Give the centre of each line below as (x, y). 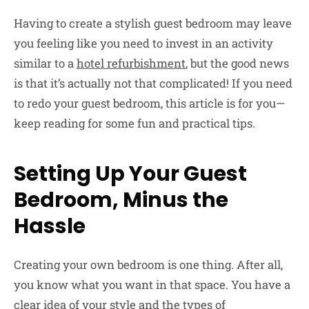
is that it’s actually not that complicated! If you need (153, 83)
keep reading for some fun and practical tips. (134, 123)
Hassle (50, 226)
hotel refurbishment (131, 63)
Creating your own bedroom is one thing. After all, (148, 264)
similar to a (45, 63)
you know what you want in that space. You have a (152, 284)
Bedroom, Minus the (121, 200)
